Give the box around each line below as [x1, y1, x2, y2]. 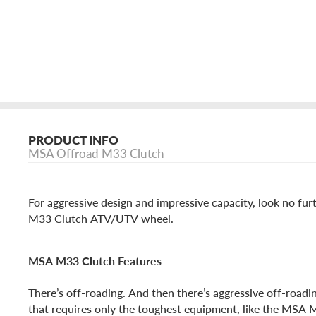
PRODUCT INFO [28, 131, 119, 149]
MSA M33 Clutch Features [28, 253, 162, 269]
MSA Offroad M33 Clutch [28, 145, 164, 162]
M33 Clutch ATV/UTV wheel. [28, 210, 174, 227]
